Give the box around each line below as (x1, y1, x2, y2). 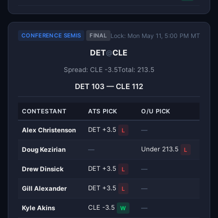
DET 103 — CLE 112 (74, 82, 143, 91)
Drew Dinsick (22, 165, 64, 173)
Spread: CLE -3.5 (63, 66, 118, 74)
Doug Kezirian (22, 145, 66, 154)
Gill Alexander (22, 184, 67, 193)
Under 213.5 (141, 145, 181, 153)
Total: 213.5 (117, 66, 154, 74)
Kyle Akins (22, 204, 55, 212)
